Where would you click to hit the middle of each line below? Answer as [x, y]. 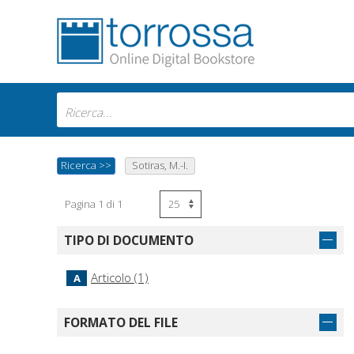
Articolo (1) [120, 278]
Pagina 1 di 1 [94, 204]
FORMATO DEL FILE [121, 323]
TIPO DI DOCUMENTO [129, 240]
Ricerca [80, 165]
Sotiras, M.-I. [160, 165]
